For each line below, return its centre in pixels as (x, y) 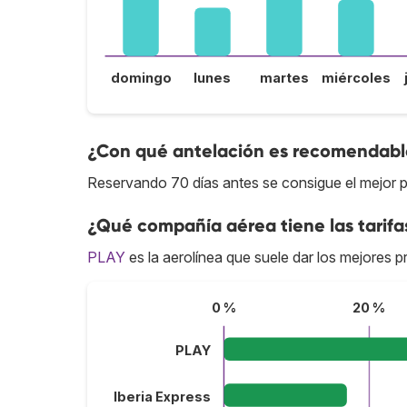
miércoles (356, 78)
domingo (141, 78)
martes (284, 78)
